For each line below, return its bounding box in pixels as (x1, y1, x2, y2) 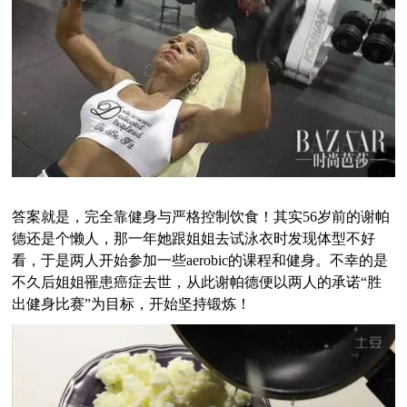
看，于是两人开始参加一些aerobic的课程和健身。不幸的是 (12, 253, 389, 269)
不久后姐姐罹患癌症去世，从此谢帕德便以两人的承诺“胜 (12, 274, 382, 291)
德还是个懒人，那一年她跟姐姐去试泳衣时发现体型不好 (12, 231, 376, 247)
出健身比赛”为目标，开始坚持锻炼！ (12, 296, 252, 313)
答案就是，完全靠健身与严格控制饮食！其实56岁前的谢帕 (12, 209, 391, 225)
